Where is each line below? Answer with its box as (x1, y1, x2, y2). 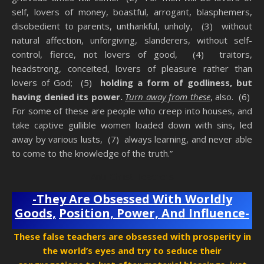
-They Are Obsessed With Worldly (32, 191, 232, 207)
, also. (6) (210, 91, 252, 103)
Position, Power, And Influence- (59, 205, 249, 222)
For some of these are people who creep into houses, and (12, 105, 252, 117)
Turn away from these (125, 91, 210, 103)
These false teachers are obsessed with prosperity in (13, 230, 251, 243)
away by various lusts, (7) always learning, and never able (12, 133, 252, 146)
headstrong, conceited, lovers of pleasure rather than (12, 62, 252, 75)
